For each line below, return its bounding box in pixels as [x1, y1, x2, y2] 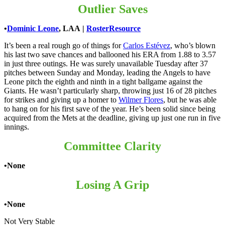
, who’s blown [170, 41, 215, 50]
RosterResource [86, 24, 141, 33]
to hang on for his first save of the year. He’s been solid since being [4, 104, 215, 113]
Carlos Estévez [123, 41, 170, 50]
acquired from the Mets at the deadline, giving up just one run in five [4, 113, 220, 122]
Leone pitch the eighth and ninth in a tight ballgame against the [4, 77, 202, 86]
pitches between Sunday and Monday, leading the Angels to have [4, 68, 210, 77]
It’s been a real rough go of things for [4, 41, 123, 50]
